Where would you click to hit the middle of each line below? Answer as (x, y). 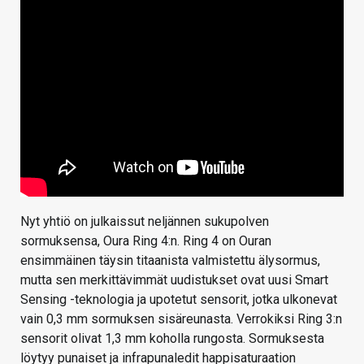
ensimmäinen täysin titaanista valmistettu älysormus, (170, 260)
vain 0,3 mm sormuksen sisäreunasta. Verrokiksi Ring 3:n (181, 318)
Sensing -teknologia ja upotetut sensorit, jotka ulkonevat (179, 299)
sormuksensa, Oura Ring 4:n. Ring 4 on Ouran (146, 240)
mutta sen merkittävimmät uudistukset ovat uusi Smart (174, 279)
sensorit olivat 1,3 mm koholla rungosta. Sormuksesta (172, 338)
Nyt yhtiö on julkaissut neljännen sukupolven (145, 221)
